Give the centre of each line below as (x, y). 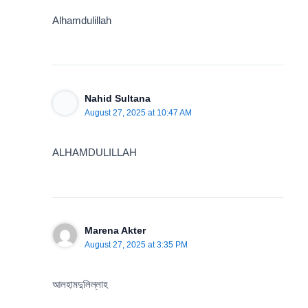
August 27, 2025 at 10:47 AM (138, 112)
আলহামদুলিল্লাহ (80, 285)
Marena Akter (115, 230)
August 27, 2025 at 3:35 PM (136, 244)
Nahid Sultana (117, 98)
